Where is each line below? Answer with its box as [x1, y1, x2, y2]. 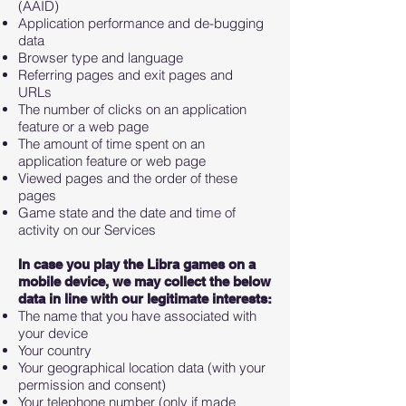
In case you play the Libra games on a [18, 256, 256, 272]
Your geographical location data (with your [18, 359, 266, 376]
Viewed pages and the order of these [18, 169, 237, 187]
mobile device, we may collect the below [18, 274, 271, 289]
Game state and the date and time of [18, 204, 236, 221]
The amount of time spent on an [18, 135, 205, 152]
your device [18, 324, 92, 342]
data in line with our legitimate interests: [18, 291, 272, 306]
